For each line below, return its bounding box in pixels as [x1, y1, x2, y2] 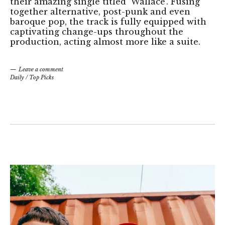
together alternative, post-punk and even [10, 6, 190, 17]
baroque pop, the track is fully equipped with [10, 16, 206, 27]
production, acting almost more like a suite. [10, 36, 200, 47]
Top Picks [29, 73, 54, 81]
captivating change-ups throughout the [10, 26, 183, 37]
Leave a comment [19, 65, 63, 73]
